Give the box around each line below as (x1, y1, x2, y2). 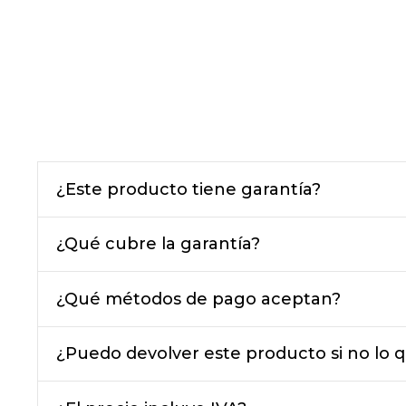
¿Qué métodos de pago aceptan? (55, 288, 341, 309)
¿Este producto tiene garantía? (55, 179, 321, 199)
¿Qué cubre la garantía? (55, 234, 260, 255)
